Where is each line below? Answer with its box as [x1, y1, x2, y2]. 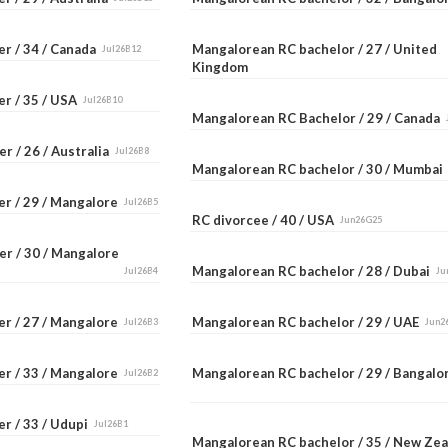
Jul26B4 [124, 264, 159, 276]
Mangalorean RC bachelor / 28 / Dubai [192, 262, 437, 279]
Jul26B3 [124, 315, 158, 327]
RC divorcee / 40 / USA [192, 211, 341, 228]
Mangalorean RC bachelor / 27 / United [192, 40, 438, 57]
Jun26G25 [340, 213, 383, 225]
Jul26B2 [124, 366, 158, 378]
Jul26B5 [124, 195, 158, 207]
